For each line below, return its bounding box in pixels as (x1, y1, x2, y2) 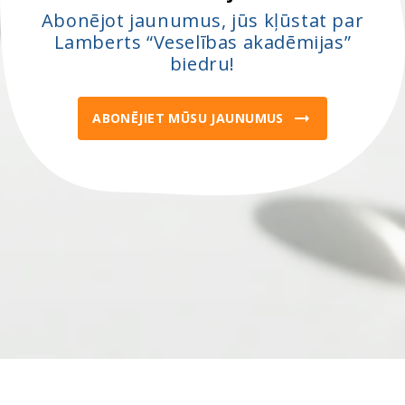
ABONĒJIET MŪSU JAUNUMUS (92, 108, 284, 127)
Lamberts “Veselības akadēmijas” (53, 29, 352, 54)
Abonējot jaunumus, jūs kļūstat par (41, 7, 364, 33)
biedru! (169, 51, 236, 76)
